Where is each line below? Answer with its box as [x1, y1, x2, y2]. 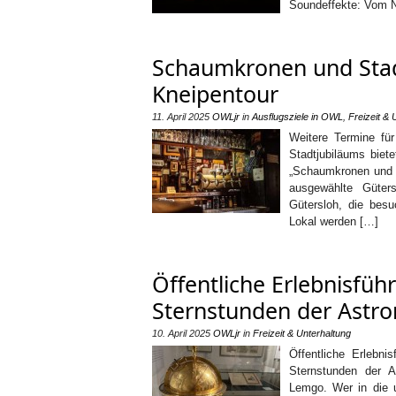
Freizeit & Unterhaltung [253, 328, 351, 339]
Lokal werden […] [289, 215, 378, 228]
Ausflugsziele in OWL [252, 111, 343, 122]
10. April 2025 [152, 328, 210, 339]
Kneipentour [152, 79, 278, 109]
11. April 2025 [152, 111, 209, 122]
